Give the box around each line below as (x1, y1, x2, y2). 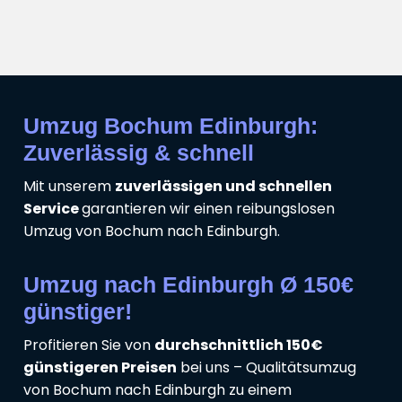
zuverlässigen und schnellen (115, 176, 332, 197)
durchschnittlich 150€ (154, 335, 323, 356)
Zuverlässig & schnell (23, 140, 254, 166)
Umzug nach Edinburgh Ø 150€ (23, 272, 354, 298)
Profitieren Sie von (23, 335, 154, 356)
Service (23, 198, 82, 220)
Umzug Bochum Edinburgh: (23, 113, 318, 139)
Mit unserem (23, 176, 115, 197)
